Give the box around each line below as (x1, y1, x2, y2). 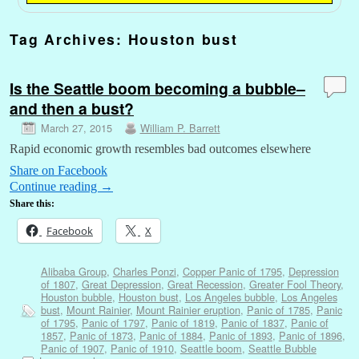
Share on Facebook (10, 163, 107, 177)
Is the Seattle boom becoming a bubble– (10, 77, 305, 100)
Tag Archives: (10, 28, 128, 49)
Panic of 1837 (220, 314, 284, 330)
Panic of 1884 (139, 327, 203, 343)
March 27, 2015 (40, 119, 112, 135)
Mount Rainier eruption (135, 301, 240, 317)
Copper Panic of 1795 (182, 263, 282, 279)
